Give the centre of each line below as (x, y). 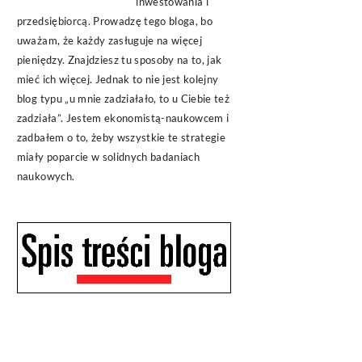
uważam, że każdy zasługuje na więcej (109, 40)
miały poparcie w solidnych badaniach (108, 157)
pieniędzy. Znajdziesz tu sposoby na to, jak (119, 60)
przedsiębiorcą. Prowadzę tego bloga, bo (115, 21)
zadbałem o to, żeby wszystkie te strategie (121, 137)
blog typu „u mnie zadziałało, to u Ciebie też (123, 99)
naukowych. (46, 176)
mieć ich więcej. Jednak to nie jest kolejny (118, 79)
